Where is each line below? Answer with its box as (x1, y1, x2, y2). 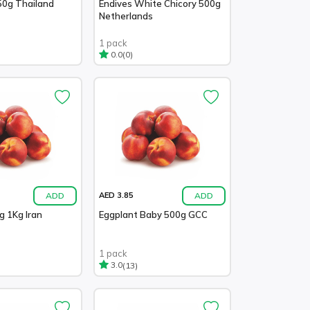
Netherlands (99, 10, 153, 21)
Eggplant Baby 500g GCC (99, 208, 208, 220)
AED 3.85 (99, 190, 134, 201)
